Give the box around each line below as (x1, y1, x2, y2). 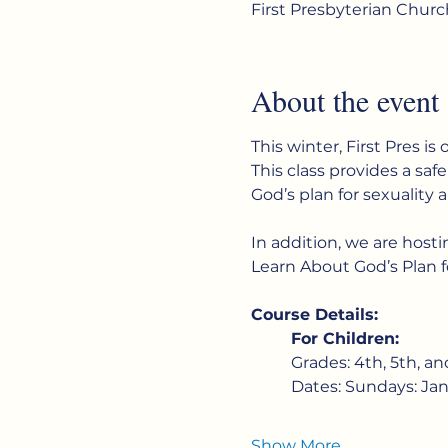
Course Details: (250, 304, 378, 324)
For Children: (290, 328, 399, 348)
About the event (250, 79, 439, 120)
